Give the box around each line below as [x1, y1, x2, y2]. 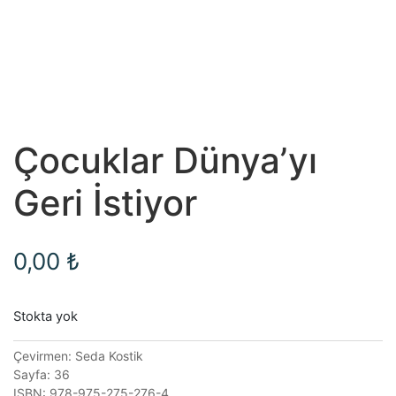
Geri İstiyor [13, 181, 197, 225]
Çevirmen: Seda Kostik [13, 348, 143, 364]
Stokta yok [13, 308, 78, 325]
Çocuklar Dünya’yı [13, 139, 317, 183]
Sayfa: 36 [13, 367, 70, 383]
